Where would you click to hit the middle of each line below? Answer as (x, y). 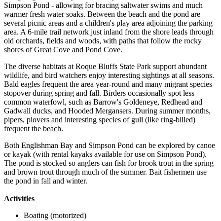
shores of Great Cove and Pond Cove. (63, 49)
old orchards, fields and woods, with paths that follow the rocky (103, 40)
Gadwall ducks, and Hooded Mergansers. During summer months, (107, 110)
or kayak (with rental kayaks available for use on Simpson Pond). (105, 154)
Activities (19, 198)
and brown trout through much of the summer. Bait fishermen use (105, 172)
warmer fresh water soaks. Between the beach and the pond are (102, 14)
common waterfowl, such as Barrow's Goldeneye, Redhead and (103, 102)
